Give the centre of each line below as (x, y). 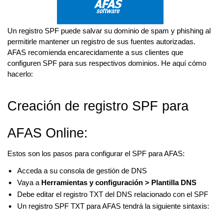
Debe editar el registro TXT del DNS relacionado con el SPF (113, 194)
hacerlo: (20, 74)
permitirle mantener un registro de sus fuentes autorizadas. (101, 41)
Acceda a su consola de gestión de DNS (82, 171)
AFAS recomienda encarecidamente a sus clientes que (95, 52)
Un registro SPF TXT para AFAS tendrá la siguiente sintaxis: (113, 206)
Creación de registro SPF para (98, 106)
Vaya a (29, 182)
